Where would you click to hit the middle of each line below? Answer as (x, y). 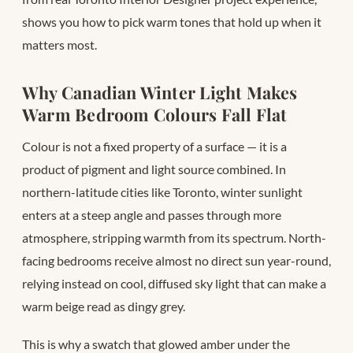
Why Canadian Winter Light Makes (160, 92)
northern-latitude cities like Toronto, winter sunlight (162, 191)
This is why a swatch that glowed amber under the (156, 344)
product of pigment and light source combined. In (154, 169)
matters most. (59, 44)
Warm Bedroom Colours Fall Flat (155, 114)
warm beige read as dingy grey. (104, 306)
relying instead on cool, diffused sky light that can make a (174, 283)
